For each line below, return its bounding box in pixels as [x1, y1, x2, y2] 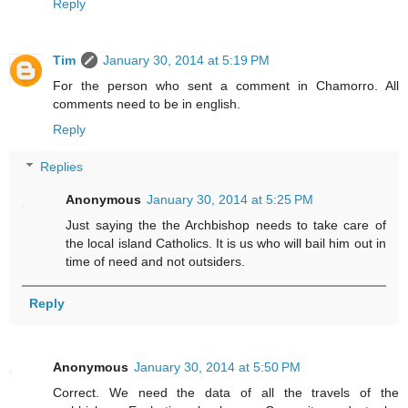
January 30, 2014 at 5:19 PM [103, 52, 270, 67]
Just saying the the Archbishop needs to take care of [66, 218, 386, 233]
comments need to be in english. [53, 96, 240, 111]
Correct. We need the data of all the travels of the [53, 384, 399, 400]
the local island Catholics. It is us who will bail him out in [66, 236, 386, 251]
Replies [40, 159, 84, 175]
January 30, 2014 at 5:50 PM [134, 359, 301, 374]
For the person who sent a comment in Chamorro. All [53, 77, 399, 93]
